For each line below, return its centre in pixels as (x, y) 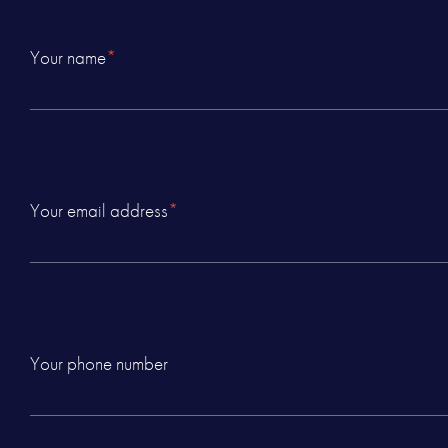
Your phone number (99, 363)
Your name (68, 58)
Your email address (99, 210)
